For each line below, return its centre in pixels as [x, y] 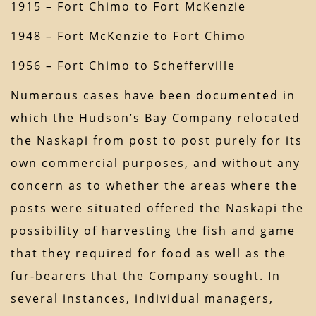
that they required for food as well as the [148, 254]
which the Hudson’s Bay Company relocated [156, 118]
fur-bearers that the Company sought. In [146, 276]
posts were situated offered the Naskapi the [157, 208]
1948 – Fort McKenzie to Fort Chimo [128, 36]
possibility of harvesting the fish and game [153, 231]
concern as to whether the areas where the [154, 186]
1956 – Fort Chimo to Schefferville [123, 66]
